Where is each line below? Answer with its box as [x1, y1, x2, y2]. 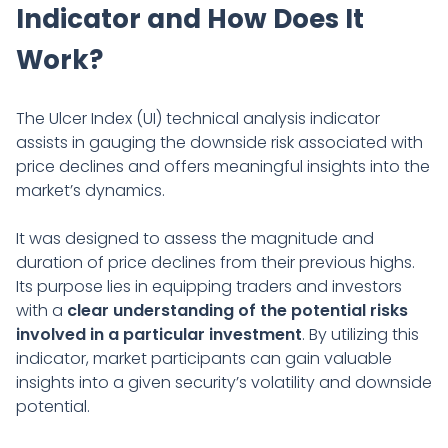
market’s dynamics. [16, 178, 165, 202]
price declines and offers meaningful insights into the [16, 154, 430, 178]
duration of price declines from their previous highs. [16, 250, 415, 274]
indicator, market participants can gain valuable [16, 346, 392, 370]
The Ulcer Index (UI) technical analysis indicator [16, 106, 380, 130]
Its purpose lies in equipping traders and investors [16, 274, 402, 298]
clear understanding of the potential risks [67, 298, 408, 322]
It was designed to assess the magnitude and [16, 226, 374, 250]
